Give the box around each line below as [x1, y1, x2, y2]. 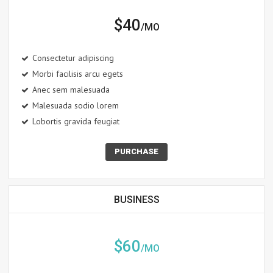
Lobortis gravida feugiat [32, 116, 119, 127]
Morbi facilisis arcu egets [32, 68, 123, 80]
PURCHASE [115, 147, 158, 157]
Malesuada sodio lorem [32, 100, 119, 112]
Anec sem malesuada [32, 84, 110, 96]
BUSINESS [113, 194, 160, 206]
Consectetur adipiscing [32, 52, 114, 64]
